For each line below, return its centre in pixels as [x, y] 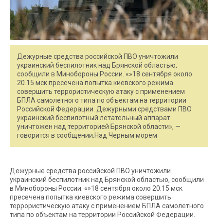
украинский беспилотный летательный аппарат [94, 118]
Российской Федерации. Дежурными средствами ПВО [104, 109]
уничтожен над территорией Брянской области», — [99, 126]
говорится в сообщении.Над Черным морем [87, 135]
